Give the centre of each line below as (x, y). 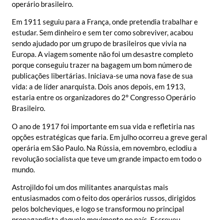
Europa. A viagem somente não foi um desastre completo (102, 54)
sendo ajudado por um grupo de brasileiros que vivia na (99, 43)
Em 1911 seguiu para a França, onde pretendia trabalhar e (105, 22)
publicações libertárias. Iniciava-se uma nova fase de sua (102, 76)
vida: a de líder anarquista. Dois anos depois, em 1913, (98, 87)
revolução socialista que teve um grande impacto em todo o (107, 158)
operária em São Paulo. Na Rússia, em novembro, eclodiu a (104, 148)
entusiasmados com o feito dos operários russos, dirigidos (104, 198)
